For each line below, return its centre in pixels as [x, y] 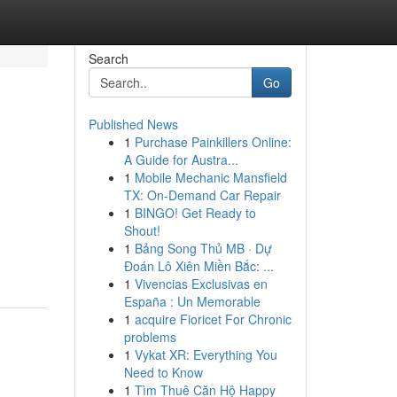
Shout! [142, 230]
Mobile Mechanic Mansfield [210, 177]
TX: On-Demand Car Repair [202, 195]
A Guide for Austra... [181, 160]
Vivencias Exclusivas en [201, 284]
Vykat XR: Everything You [206, 354]
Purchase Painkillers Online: [213, 142]
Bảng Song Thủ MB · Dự [203, 248]
